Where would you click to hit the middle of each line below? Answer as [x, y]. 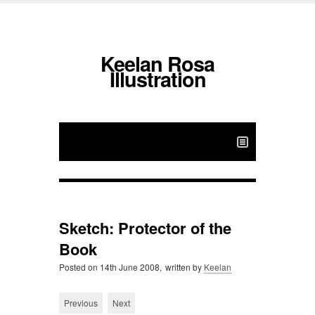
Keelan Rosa [157, 64]
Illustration [157, 79]
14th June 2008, [130, 267]
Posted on [78, 267]
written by [184, 267]
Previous [81, 303]
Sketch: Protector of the [145, 228]
